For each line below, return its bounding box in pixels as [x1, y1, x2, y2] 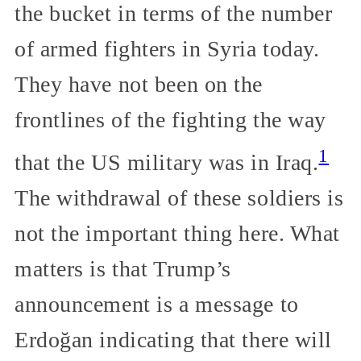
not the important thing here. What [15, 221, 341, 247]
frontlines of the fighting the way [15, 106, 327, 132]
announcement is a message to [15, 292, 299, 317]
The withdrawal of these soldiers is [15, 185, 344, 211]
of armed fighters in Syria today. [15, 35, 320, 61]
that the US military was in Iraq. [15, 150, 319, 176]
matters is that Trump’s [15, 256, 231, 282]
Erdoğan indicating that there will [15, 327, 333, 353]
